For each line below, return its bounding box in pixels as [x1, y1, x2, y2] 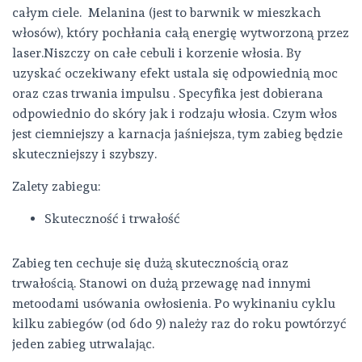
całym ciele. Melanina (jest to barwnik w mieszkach [12, 5, 321, 20]
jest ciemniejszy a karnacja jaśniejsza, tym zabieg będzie [12, 126, 343, 141]
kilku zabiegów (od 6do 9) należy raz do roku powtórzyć [12, 316, 347, 331]
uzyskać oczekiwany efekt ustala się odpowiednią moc [12, 65, 338, 81]
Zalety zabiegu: [12, 179, 100, 194]
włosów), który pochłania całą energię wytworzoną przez [12, 25, 349, 40]
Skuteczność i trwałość [44, 211, 180, 226]
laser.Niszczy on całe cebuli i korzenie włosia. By [12, 45, 301, 61]
